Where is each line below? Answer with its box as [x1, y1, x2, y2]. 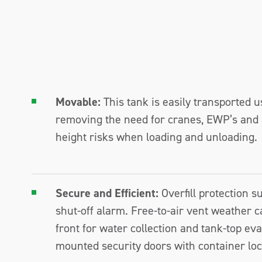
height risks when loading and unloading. [56, 129, 257, 144]
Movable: [56, 94, 101, 109]
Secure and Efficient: [56, 185, 158, 201]
